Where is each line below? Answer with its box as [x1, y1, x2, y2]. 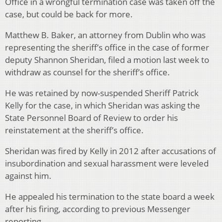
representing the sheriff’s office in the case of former [5, 42, 209, 54]
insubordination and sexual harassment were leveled [5, 158, 209, 169]
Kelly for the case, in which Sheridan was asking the [5, 100, 200, 111]
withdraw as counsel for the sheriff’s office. [5, 66, 170, 78]
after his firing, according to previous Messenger [5, 203, 190, 215]
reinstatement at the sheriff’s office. [5, 124, 144, 136]
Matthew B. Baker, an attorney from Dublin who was [5, 29, 206, 41]
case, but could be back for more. [5, 8, 133, 20]
